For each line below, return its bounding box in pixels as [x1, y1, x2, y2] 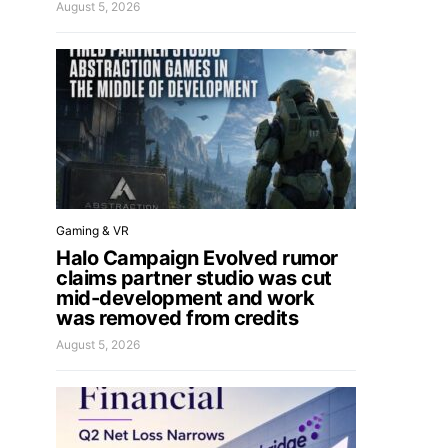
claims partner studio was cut [56, 266, 332, 290]
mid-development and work [56, 286, 314, 310]
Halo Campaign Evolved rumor [56, 246, 338, 270]
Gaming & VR [56, 223, 129, 238]
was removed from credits [56, 306, 298, 330]
